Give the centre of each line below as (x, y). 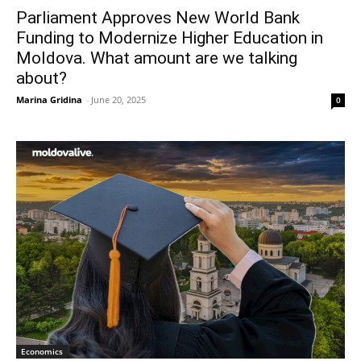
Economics (42, 352)
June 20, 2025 (118, 100)
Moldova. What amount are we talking (157, 58)
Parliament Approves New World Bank (158, 18)
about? (41, 79)
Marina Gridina (49, 100)
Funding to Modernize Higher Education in (170, 38)
